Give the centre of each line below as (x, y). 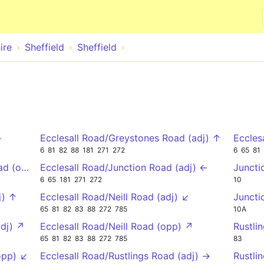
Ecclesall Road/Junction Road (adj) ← (124, 167)
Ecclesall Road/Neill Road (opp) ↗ (117, 226)
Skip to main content (132, 7)
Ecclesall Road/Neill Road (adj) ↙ (115, 197)
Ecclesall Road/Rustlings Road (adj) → (125, 255)
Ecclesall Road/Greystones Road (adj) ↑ (131, 138)
